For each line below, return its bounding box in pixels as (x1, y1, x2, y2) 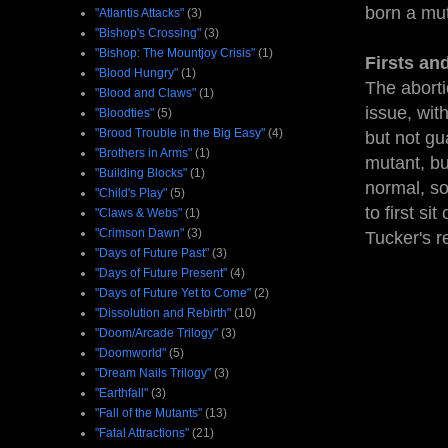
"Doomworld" (95, 345, 166, 360)
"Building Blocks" (95, 165, 187, 180)
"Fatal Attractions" (95, 425, 189, 440)
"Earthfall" (95, 385, 148, 400)
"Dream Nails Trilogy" (95, 365, 211, 380)
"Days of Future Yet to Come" (95, 285, 251, 300)
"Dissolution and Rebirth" (95, 305, 231, 320)
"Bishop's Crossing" (95, 25, 201, 40)
